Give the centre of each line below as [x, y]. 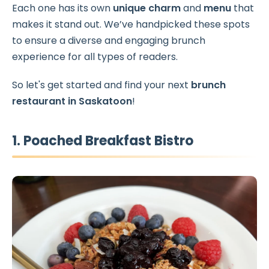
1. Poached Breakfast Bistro [103, 141]
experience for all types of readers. [95, 57]
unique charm [147, 8]
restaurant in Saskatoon [72, 101]
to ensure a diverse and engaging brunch [109, 41]
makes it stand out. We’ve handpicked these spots [131, 24]
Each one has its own [62, 8]
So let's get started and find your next [101, 85]
